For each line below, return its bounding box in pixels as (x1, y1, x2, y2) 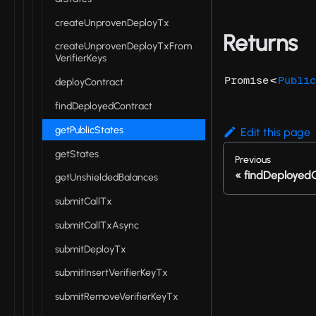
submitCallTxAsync (55, 219, 139, 231)
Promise (224, 74, 269, 87)
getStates (55, 147, 99, 160)
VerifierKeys (55, 52, 107, 65)
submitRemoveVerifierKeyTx (55, 291, 178, 303)
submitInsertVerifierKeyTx (55, 267, 168, 279)
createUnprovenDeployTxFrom (55, 40, 192, 53)
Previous (235, 154, 271, 166)
